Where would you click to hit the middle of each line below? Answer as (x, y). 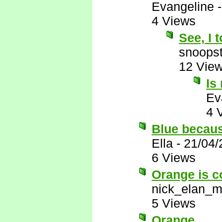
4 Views (174, 21)
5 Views (174, 203)
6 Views (174, 158)
